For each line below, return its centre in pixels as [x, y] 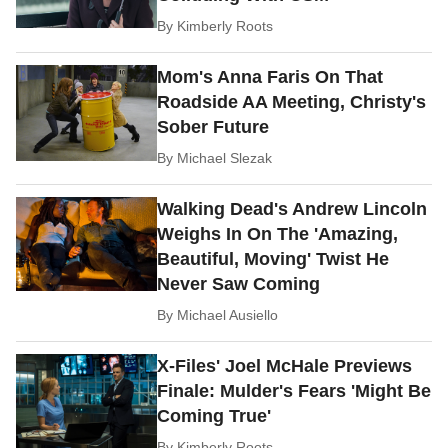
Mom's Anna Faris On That [270, 77]
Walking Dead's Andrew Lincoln [292, 209]
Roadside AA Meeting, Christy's [292, 102]
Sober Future [213, 127]
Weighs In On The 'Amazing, [278, 234]
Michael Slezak [225, 158]
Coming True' [214, 416]
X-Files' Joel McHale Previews [285, 366]
